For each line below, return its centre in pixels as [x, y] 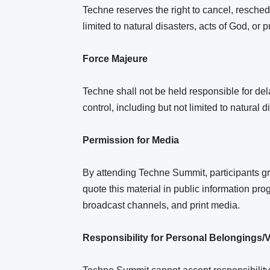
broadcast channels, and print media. [161, 205]
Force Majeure [116, 59]
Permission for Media [132, 140]
